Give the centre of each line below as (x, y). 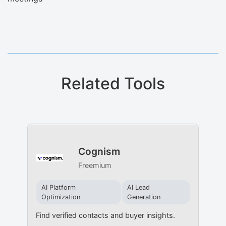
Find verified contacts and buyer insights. (105, 215)
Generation (144, 197)
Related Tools (113, 84)
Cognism (99, 151)
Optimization (61, 197)
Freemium (95, 165)
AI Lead (138, 187)
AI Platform (58, 187)
